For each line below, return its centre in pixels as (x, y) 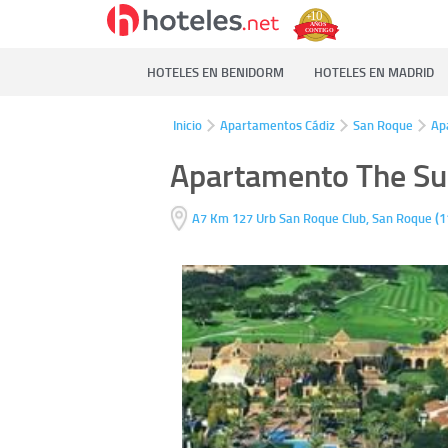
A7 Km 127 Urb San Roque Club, (280, 218)
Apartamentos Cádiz (277, 125)
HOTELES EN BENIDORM (215, 72)
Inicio (187, 125)
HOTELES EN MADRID (374, 72)
